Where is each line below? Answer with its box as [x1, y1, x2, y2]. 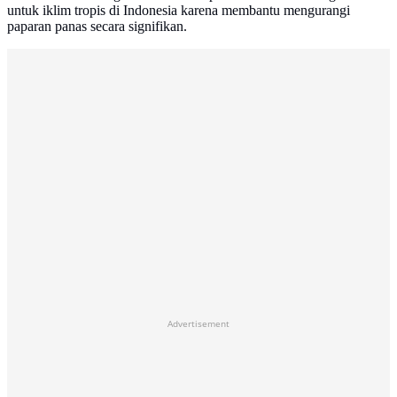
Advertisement [167, 317, 230, 331]
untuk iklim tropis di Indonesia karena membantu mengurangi [7, 3, 350, 19]
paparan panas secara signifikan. [7, 19, 187, 35]
